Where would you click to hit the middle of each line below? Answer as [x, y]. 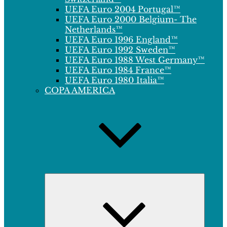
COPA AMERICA [80, 90]
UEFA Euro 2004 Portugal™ [123, 9]
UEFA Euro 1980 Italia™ [115, 80]
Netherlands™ [94, 29]
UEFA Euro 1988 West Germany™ [135, 60]
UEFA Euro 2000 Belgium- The [131, 19]
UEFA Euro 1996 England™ [121, 40]
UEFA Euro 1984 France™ [118, 70]
